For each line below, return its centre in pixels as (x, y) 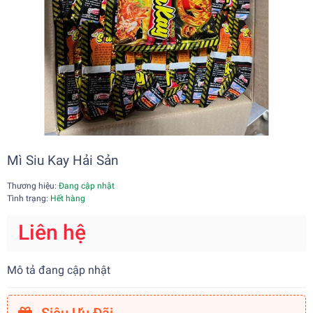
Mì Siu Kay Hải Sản (63, 161)
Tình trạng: (29, 199)
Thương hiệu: (32, 186)
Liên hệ (52, 233)
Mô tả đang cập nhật (59, 270)
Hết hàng (68, 199)
